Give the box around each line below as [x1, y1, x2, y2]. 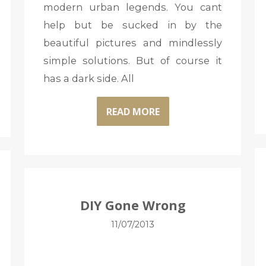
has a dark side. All [43, 72, 134, 85]
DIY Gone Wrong [80, 197, 186, 214]
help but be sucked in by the [43, 19, 223, 31]
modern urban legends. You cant [43, 1, 223, 14]
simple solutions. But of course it [43, 55, 223, 67]
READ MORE [106, 104, 160, 118]
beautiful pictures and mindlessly [43, 37, 223, 49]
